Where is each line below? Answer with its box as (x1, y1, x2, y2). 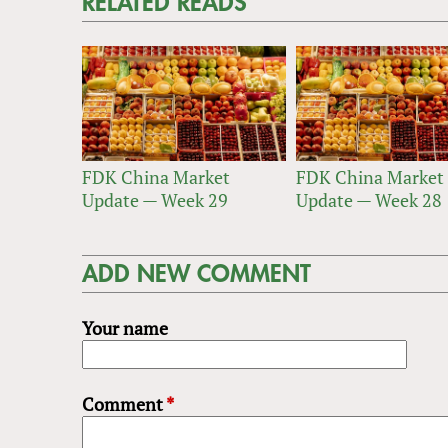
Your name (82, 315, 168, 340)
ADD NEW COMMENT (82, 261, 311, 286)
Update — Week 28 (295, 187, 442, 212)
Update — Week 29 (82, 187, 228, 212)
